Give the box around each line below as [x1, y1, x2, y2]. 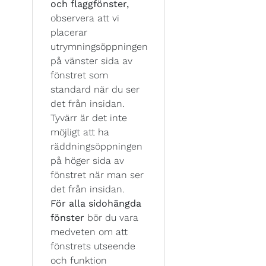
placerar [50, 26, 87, 38]
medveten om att [50, 226, 128, 237]
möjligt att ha [50, 126, 109, 138]
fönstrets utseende [50, 240, 135, 252]
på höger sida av [50, 154, 124, 166]
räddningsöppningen [50, 140, 142, 152]
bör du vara [87, 211, 138, 223]
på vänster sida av [50, 55, 132, 66]
